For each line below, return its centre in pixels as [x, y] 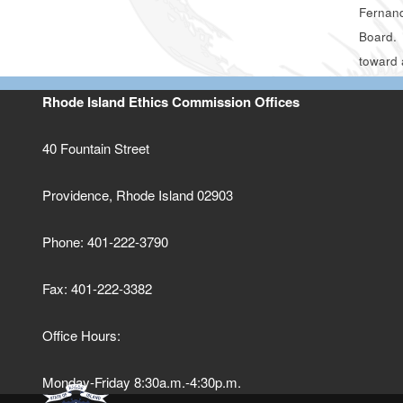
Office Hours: [82, 336]
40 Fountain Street [96, 148]
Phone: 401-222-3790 [106, 242]
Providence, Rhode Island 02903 [138, 195]
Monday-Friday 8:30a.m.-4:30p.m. [142, 382]
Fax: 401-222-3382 [98, 289]
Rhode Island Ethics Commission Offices [171, 102]
